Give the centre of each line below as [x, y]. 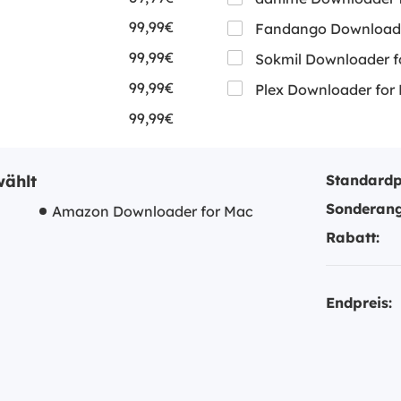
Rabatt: [353, 237]
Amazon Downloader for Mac [153, 211]
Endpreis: [359, 302]
